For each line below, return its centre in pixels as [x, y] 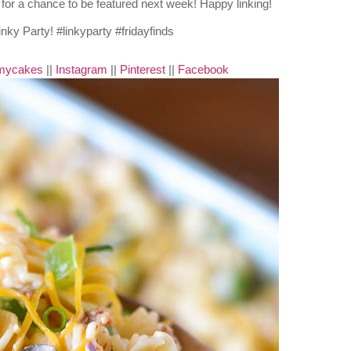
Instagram [81, 69]
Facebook [203, 69]
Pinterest [142, 69]
